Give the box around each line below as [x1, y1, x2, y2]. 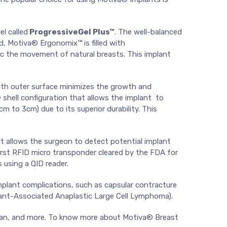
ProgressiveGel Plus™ [28, 27, 115, 36]
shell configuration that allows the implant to [1, 93, 164, 102]
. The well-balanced [115, 27, 182, 36]
